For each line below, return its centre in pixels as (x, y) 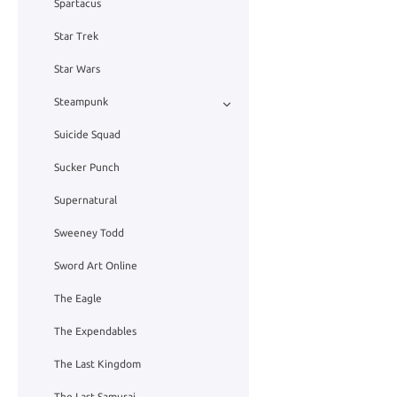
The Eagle (78, 299)
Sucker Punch (87, 167)
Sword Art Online (96, 266)
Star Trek (76, 36)
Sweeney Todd (89, 233)
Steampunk (81, 102)
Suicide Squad (87, 135)
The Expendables (95, 331)
